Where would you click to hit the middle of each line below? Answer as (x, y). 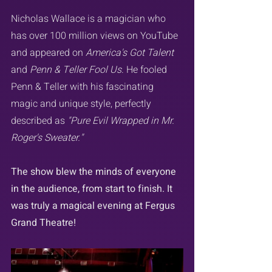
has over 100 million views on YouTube (96, 36)
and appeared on (48, 53)
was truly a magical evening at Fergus (94, 206)
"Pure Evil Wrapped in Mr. (122, 121)
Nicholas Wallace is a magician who (90, 19)
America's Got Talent (130, 53)
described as (39, 121)
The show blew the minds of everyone (95, 172)
